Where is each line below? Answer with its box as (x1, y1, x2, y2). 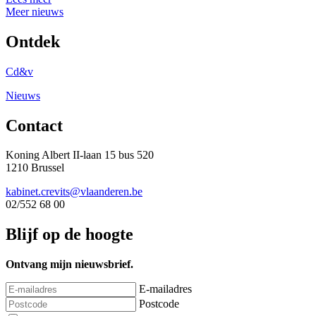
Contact (6, 116, 63, 135)
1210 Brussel (6, 162, 64, 174)
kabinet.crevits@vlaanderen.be (6, 186, 142, 198)
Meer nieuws (6, 5, 63, 18)
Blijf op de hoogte (6, 225, 133, 244)
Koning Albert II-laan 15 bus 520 (6, 149, 154, 162)
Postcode (139, 298, 179, 310)
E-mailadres (139, 283, 192, 296)
